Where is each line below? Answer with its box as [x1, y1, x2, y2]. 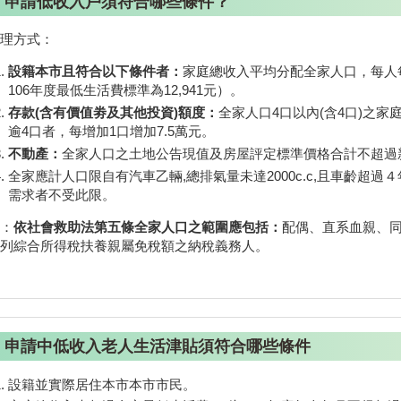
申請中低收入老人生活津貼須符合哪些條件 [4, 337, 311, 356]
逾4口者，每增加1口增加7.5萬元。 [7, 124, 215, 140]
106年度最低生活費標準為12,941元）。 [7, 82, 243, 98]
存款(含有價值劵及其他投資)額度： [7, 105, 218, 121]
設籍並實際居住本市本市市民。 [7, 376, 196, 392]
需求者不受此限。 [7, 186, 115, 202]
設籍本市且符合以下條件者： [7, 64, 183, 80]
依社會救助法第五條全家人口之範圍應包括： [13, 219, 283, 235]
